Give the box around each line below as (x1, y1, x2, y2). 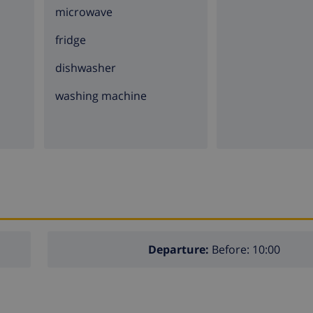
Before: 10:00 (208, 242, 280, 258)
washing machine (54, 88, 147, 103)
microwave (54, 4, 112, 20)
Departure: (147, 242, 209, 258)
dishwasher (54, 60, 116, 75)
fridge (54, 32, 86, 48)
